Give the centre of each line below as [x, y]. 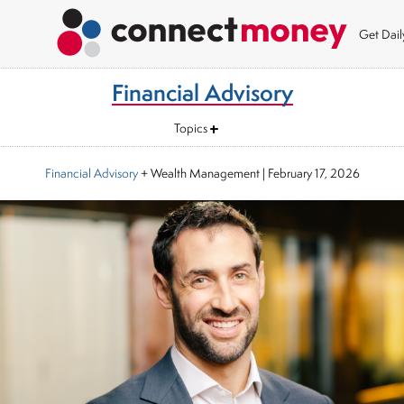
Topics [191, 128]
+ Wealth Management [198, 173]
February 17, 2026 [313, 173]
